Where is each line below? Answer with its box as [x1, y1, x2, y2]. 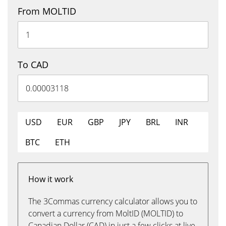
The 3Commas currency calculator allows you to [28, 196, 197, 207]
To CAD [18, 59, 48, 71]
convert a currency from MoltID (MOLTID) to [28, 208, 183, 219]
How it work [28, 174, 73, 185]
